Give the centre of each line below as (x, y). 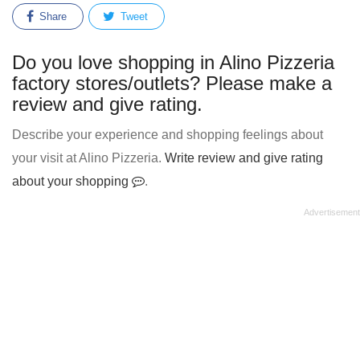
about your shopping (72, 181)
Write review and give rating (244, 158)
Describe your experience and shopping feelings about (168, 135)
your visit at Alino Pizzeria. (88, 158)
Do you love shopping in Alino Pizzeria (173, 62)
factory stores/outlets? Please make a (172, 83)
